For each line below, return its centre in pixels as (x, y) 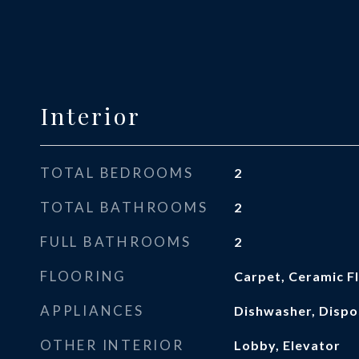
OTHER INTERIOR (112, 345)
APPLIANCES (92, 311)
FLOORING (83, 276)
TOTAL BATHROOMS (124, 207)
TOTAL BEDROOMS (117, 173)
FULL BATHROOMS (116, 242)
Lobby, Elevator (287, 345)
